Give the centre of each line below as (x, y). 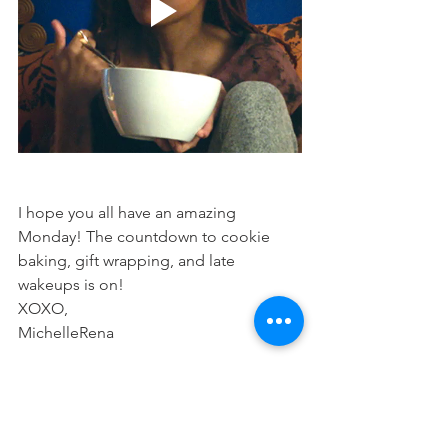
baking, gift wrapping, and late (128, 261)
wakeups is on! (71, 285)
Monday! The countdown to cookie (146, 237)
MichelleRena (66, 333)
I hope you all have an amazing (129, 213)
